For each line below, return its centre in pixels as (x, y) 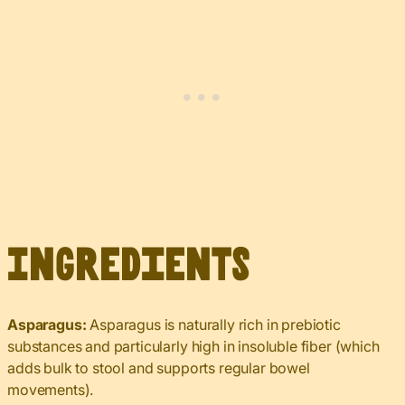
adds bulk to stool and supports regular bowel (159, 368)
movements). (51, 390)
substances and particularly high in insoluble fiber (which (193, 347)
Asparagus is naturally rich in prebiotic (215, 325)
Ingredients (129, 267)
